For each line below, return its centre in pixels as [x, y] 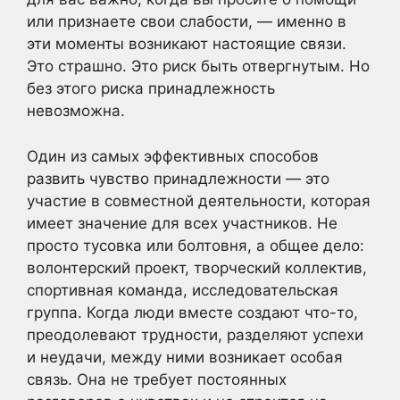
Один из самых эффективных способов [173, 156]
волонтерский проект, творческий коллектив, [197, 267]
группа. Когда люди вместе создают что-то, [192, 312]
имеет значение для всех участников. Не [182, 223]
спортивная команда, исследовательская [183, 290]
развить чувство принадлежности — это [178, 178]
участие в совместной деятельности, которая [199, 200]
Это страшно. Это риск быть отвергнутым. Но [198, 67]
